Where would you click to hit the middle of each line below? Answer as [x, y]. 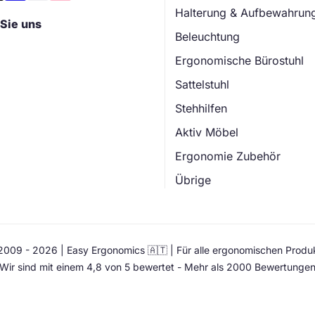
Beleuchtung [207, 37]
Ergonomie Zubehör [228, 156]
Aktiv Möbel [207, 133]
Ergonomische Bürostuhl [239, 61]
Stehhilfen [201, 109]
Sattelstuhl [202, 85]
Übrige [193, 180]
